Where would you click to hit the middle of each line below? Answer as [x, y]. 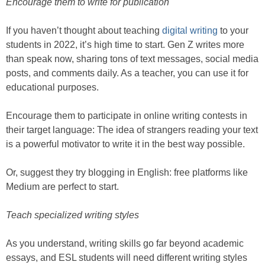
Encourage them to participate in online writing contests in [127, 116]
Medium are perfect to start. [62, 187]
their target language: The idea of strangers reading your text [132, 130]
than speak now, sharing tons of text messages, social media [132, 59]
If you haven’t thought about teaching [84, 31]
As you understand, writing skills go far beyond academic [125, 244]
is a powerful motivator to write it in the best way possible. [125, 144]
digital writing [190, 31]
